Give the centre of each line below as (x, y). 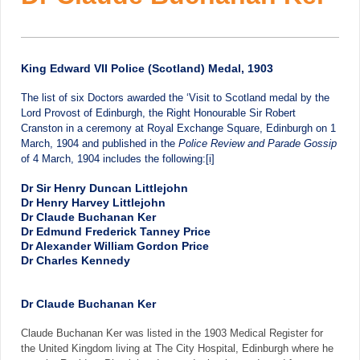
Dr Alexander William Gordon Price (115, 246)
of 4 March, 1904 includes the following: (113, 160)
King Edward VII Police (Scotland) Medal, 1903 (147, 69)
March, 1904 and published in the (100, 144)
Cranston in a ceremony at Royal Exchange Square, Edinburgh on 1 (178, 129)
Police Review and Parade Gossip (258, 144)
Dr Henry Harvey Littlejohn (93, 203)
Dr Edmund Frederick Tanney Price (116, 232)
